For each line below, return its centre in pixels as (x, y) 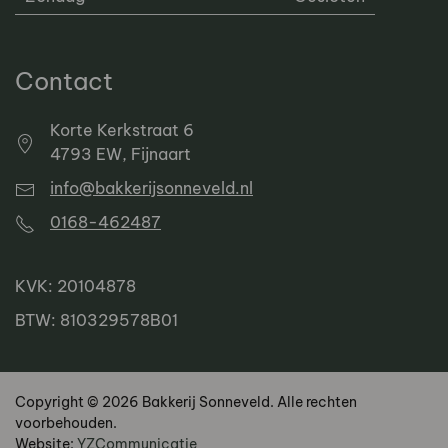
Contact (64, 81)
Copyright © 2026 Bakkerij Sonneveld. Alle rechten (186, 402)
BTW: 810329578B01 (96, 320)
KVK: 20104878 (75, 286)
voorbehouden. (66, 423)
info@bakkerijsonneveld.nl (151, 188)
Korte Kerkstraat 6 (122, 130)
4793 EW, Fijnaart (120, 154)
